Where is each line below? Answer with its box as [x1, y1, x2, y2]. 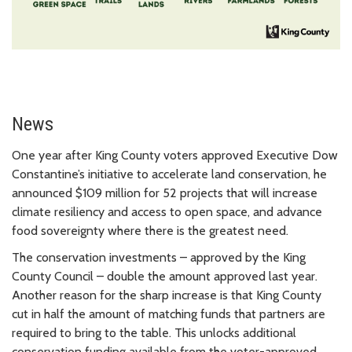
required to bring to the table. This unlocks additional [12, 324, 296, 340]
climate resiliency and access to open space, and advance [12, 203, 322, 219]
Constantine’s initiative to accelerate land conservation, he [12, 166, 327, 181]
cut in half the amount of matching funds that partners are [12, 306, 325, 321]
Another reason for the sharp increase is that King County [12, 287, 321, 302]
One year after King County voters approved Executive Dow [12, 147, 338, 163]
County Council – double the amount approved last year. [12, 268, 317, 284]
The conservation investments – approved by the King [12, 249, 306, 265]
